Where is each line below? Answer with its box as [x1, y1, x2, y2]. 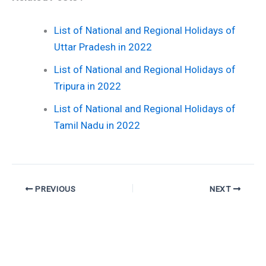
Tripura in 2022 [54, 80, 121, 93]
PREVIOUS [33, 183, 76, 194]
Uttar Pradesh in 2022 [54, 41, 152, 53]
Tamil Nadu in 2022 [54, 119, 140, 132]
